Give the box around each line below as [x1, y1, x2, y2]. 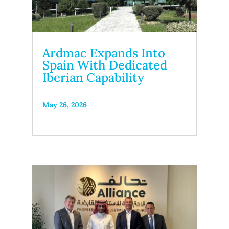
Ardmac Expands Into [42, 44, 165, 61]
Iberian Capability [42, 69, 144, 85]
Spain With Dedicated [42, 57, 167, 73]
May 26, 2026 [42, 100, 87, 109]
